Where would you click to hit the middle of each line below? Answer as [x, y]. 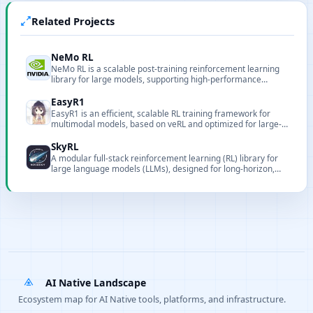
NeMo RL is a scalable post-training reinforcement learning [165, 69]
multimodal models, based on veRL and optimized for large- [166, 124]
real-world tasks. [83, 179]
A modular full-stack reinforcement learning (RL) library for [165, 158]
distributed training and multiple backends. [134, 90]
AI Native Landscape [96, 282]
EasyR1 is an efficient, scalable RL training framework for [161, 114]
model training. [80, 134]
